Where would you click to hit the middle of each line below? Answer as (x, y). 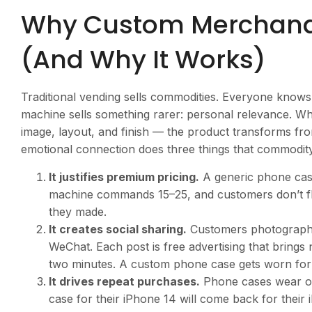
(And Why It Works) (143, 60)
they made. (78, 211)
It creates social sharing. (118, 229)
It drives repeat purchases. (124, 281)
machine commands (103, 194)
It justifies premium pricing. (124, 177)
